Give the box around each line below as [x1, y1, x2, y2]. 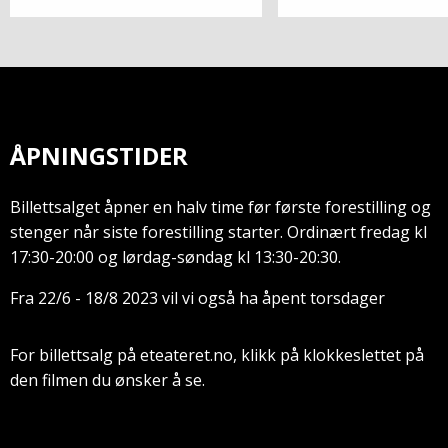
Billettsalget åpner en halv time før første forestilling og [10, 195, 431, 218]
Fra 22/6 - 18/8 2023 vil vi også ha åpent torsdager [10, 286, 385, 309]
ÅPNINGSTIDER [10, 138, 188, 172]
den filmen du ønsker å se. [10, 369, 205, 392]
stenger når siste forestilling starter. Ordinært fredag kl [10, 220, 427, 243]
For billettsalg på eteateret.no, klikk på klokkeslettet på [10, 344, 424, 367]
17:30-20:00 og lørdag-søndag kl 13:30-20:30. [10, 245, 341, 268]
